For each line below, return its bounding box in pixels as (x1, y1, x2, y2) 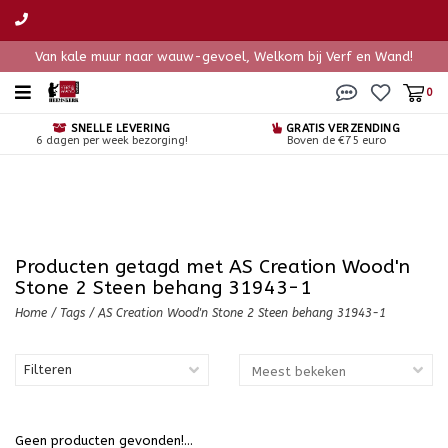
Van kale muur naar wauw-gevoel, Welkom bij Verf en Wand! (35, 49, 413, 64)
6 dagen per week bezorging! (36, 134, 188, 147)
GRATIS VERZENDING (282, 122, 401, 135)
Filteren (24, 362, 72, 377)
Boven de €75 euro (286, 134, 386, 147)
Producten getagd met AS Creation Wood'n (15, 255, 410, 278)
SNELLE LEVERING (67, 122, 171, 135)
